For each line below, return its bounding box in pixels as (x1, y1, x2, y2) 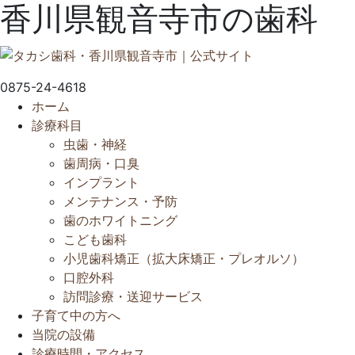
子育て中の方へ (32, 307, 120, 323)
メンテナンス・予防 (63, 193, 177, 209)
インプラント (63, 174, 139, 190)
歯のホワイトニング (63, 212, 177, 228)
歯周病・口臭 (63, 155, 139, 171)
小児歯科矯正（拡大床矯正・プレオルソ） (63, 250, 304, 266)
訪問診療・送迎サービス (63, 288, 203, 304)
